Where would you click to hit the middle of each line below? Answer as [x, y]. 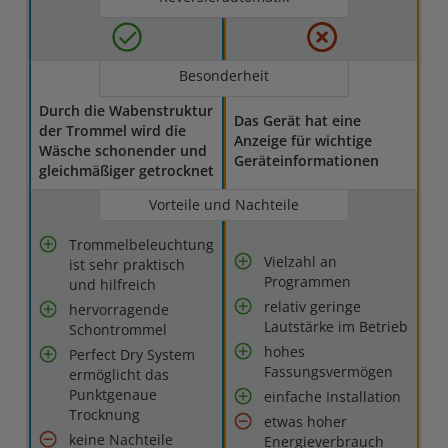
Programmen [308, 282]
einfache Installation [333, 397]
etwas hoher [306, 422]
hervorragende [119, 310]
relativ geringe [313, 307]
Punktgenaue [113, 395]
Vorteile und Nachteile [224, 205]
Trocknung [105, 415]
